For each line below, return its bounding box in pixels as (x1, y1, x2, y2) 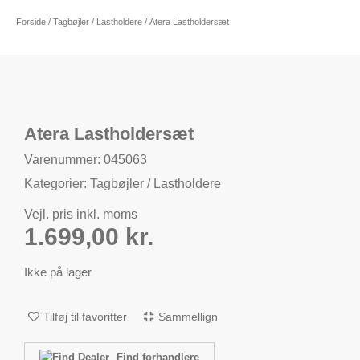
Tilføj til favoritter (43, 309, 127, 323)
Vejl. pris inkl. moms (24, 207, 137, 221)
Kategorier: (24, 177, 90, 190)
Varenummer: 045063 (24, 153, 147, 166)
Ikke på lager (24, 266, 92, 280)
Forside (16, 17, 46, 27)
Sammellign (158, 309, 218, 323)
